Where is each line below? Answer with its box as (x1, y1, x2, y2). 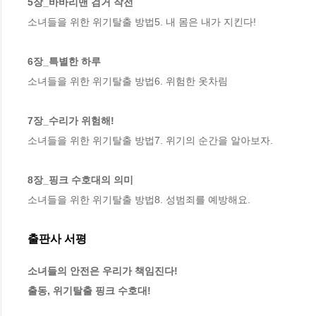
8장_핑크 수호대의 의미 (28, 174, 133, 186)
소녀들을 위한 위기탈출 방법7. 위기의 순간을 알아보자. (28, 135, 273, 147)
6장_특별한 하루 (28, 56, 101, 68)
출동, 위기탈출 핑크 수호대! (28, 284, 151, 296)
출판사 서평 (28, 233, 87, 245)
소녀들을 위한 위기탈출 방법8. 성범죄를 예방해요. (28, 194, 250, 206)
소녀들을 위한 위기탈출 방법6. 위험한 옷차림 (28, 75, 228, 87)
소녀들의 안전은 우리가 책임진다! (28, 265, 178, 276)
